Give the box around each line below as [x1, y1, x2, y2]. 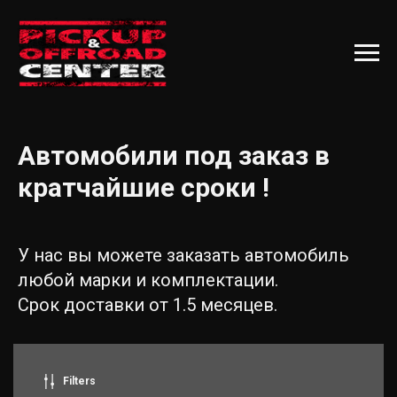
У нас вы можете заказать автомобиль [18, 244, 349, 266]
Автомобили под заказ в [18, 139, 330, 171]
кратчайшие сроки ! [18, 171, 269, 203]
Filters [63, 374, 96, 387]
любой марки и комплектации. [18, 269, 278, 291]
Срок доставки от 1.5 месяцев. [18, 293, 277, 315]
